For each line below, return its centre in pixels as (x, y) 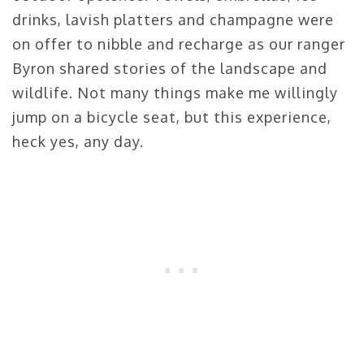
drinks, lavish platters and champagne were (173, 19)
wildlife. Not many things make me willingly (175, 92)
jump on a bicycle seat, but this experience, (172, 117)
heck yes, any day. (78, 141)
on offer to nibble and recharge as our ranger (179, 43)
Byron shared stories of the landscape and (170, 68)
